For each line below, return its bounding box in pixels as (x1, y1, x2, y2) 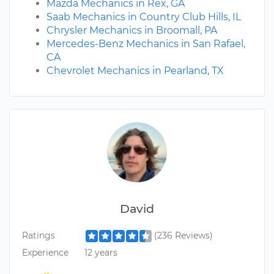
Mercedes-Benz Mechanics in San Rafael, (46, 38, 245, 50)
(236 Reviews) (154, 230, 213, 242)
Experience (22, 246, 68, 258)
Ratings (22, 230, 55, 242)
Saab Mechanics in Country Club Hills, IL (46, 11, 241, 23)
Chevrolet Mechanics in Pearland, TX (46, 65, 224, 77)
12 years (84, 246, 117, 258)
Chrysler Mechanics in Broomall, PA (46, 24, 217, 37)
